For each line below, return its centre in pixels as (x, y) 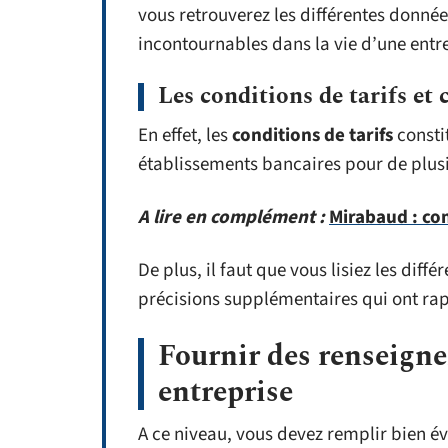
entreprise (225, 392)
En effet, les (185, 135)
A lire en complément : (231, 217)
